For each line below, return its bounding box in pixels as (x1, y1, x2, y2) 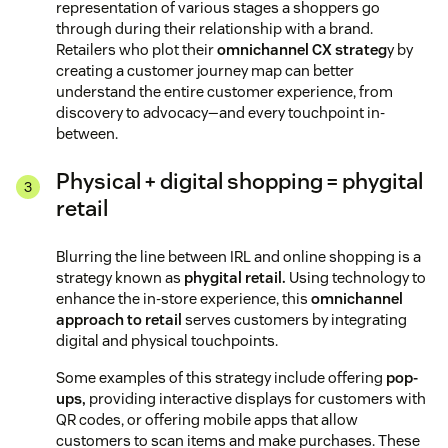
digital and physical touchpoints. (56, 330, 278, 350)
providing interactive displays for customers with (86, 388, 426, 408)
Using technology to (286, 267, 426, 287)
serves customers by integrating (182, 309, 407, 329)
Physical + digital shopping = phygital (56, 166, 423, 195)
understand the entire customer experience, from (56, 81, 393, 101)
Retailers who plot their (56, 39, 217, 59)
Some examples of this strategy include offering (56, 367, 386, 387)
